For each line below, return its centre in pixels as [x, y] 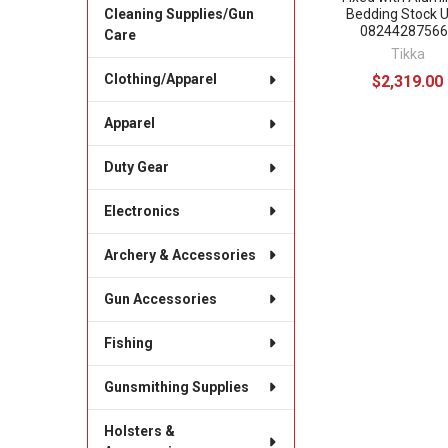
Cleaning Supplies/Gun [178, 14]
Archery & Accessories [179, 254]
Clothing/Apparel [160, 79]
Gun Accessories [160, 298]
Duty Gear [136, 167]
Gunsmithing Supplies [176, 386]
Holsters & [139, 430]
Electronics [141, 210]
